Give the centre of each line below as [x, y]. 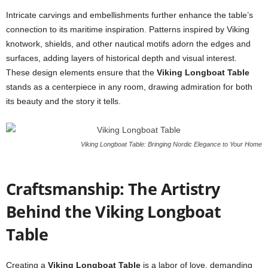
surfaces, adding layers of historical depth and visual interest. [121, 58]
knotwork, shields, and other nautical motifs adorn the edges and [128, 44]
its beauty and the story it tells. [63, 101]
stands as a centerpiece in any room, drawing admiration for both [129, 87]
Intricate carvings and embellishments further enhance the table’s [130, 15]
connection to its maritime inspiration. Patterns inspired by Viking [128, 29]
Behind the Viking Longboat [113, 211]
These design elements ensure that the [81, 72]
